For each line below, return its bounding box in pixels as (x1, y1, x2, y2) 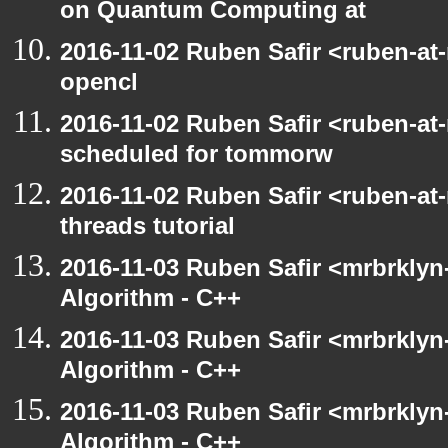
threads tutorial (60, 212, 235, 247)
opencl (60, 68, 138, 103)
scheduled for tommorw (60, 140, 333, 175)
